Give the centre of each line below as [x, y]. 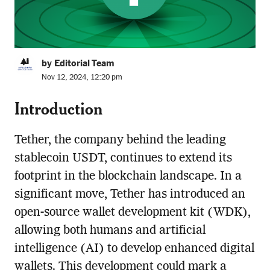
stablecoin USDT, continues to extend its [123, 159]
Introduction [58, 108]
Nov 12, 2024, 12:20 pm [82, 77]
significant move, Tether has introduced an [130, 195]
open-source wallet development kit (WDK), [132, 213]
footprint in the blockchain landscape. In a [128, 177]
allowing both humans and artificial [110, 231]
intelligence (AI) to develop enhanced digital [134, 249]
